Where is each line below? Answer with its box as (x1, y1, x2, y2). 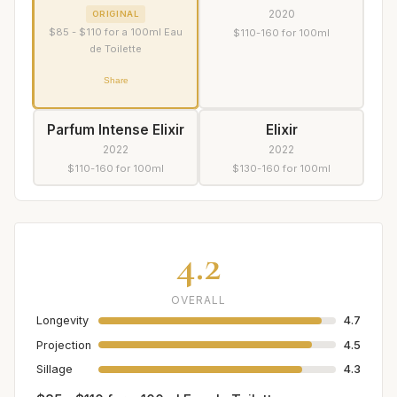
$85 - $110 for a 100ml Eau (49, 26, 183, 39)
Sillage (36, 362, 73, 377)
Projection (36, 338, 91, 352)
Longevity (36, 314, 89, 328)
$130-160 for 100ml (232, 161, 331, 175)
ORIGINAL (91, 8, 140, 19)
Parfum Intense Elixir (47, 121, 184, 138)
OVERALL (171, 293, 226, 307)
